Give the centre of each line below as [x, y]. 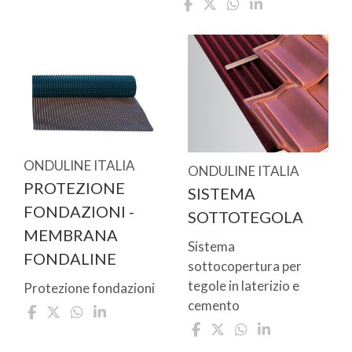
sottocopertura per [245, 266]
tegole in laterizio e [244, 286]
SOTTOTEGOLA [246, 217]
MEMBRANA [71, 235]
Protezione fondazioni [89, 288]
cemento [214, 306]
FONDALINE [70, 259]
